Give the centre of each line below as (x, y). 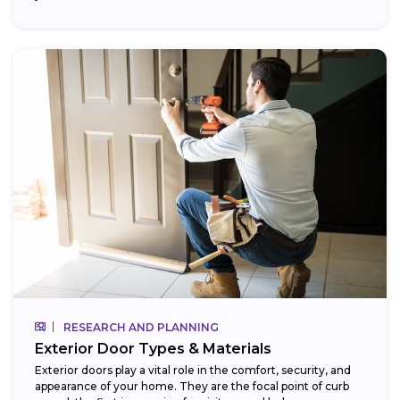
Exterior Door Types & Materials (153, 348)
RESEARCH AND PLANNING (141, 327)
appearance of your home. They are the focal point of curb (192, 386)
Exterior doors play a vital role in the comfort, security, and (193, 370)
